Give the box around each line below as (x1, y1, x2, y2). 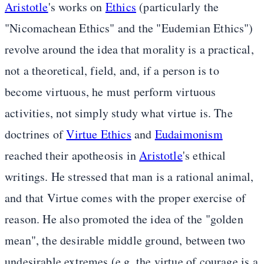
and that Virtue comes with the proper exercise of (5, 190, 246, 206)
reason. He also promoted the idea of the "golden (5, 211, 243, 227)
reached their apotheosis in (5, 147, 140, 164)
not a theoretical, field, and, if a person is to (5, 62, 219, 79)
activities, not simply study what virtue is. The (5, 105, 233, 121)
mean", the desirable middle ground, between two (5, 232, 246, 249)
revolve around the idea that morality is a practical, (5, 41, 254, 58)
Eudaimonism (154, 126, 223, 143)
